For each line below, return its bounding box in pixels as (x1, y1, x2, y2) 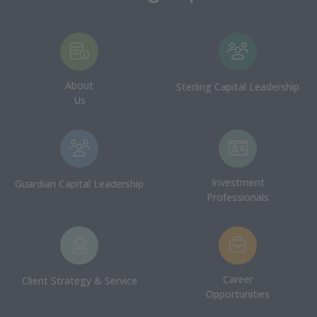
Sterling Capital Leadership (176, 80, 299, 93)
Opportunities (206, 287, 270, 301)
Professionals (207, 190, 269, 204)
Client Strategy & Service (21, 274, 137, 287)
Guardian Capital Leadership (15, 177, 144, 190)
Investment (211, 175, 265, 189)
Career (222, 272, 253, 286)
